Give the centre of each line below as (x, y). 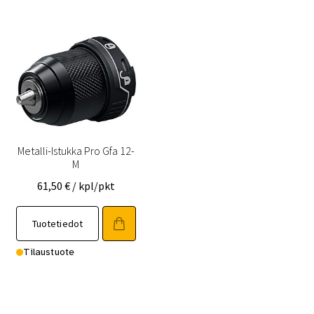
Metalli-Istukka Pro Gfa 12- (76, 150)
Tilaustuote (49, 252)
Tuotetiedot (57, 223)
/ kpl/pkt (93, 185)
